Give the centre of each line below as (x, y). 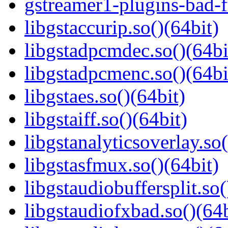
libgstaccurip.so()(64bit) (122, 27)
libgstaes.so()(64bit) (105, 96)
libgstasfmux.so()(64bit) (122, 165)
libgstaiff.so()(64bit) (106, 119)
